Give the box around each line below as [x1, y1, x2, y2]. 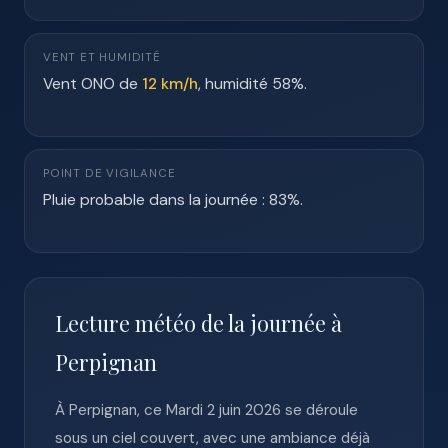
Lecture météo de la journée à [55, 309, 342, 337]
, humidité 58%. [198, 73, 307, 94]
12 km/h [142, 73, 198, 94]
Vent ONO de [43, 73, 142, 94]
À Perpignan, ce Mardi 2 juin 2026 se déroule [55, 400, 358, 420]
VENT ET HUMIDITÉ [43, 50, 161, 65]
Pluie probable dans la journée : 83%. [43, 189, 303, 210]
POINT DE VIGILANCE [43, 166, 176, 181]
